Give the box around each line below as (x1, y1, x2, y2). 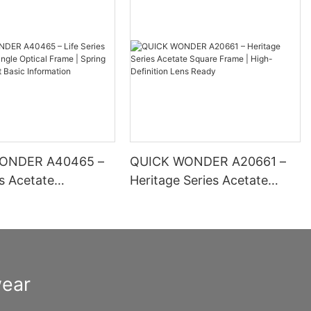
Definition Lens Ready (130, 210, 259, 225)
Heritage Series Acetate (130, 172, 269, 187)
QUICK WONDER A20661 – (130, 153, 287, 169)
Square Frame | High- (130, 191, 256, 206)
